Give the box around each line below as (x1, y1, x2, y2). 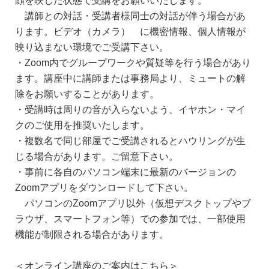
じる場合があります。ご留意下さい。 (15, 151, 178, 161)
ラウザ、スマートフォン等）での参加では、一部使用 (15, 213, 246, 223)
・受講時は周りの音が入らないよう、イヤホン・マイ (15, 104, 246, 114)
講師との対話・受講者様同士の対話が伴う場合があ (15, 10, 246, 20)
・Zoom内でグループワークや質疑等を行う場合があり (15, 57, 251, 67)
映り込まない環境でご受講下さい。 (15, 41, 169, 52)
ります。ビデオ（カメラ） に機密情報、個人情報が (15, 26, 246, 36)
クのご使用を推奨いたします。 (15, 119, 150, 130)
